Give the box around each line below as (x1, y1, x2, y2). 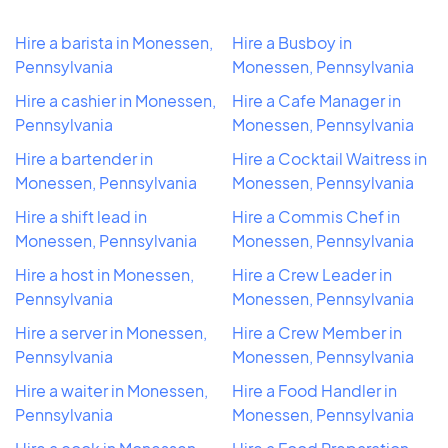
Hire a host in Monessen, (15, 263, 194, 285)
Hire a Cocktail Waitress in (232, 147, 427, 169)
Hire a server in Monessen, (15, 321, 207, 343)
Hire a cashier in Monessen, (15, 89, 216, 111)
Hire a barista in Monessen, (15, 31, 213, 53)
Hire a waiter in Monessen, (15, 379, 208, 401)
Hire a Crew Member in (232, 321, 402, 343)
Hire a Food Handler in (232, 379, 397, 401)
